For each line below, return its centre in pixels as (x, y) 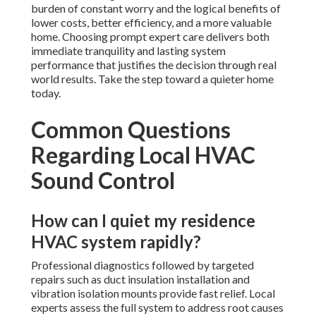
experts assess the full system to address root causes (157, 308)
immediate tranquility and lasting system (128, 51)
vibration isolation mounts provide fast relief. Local (153, 293)
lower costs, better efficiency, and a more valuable (151, 23)
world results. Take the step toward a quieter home (152, 79)
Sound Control (103, 181)
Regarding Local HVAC (143, 155)
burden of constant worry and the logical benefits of (156, 8)
